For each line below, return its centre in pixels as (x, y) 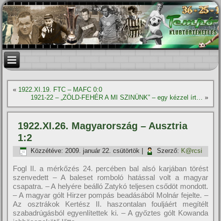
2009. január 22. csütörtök (103, 151)
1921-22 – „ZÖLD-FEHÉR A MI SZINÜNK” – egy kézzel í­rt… (116, 97)
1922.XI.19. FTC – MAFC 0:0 (60, 90)
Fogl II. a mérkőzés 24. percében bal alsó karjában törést (110, 168)
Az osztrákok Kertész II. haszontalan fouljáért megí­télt (110, 204)
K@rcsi (192, 151)
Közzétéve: (47, 151)
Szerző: (168, 151)
